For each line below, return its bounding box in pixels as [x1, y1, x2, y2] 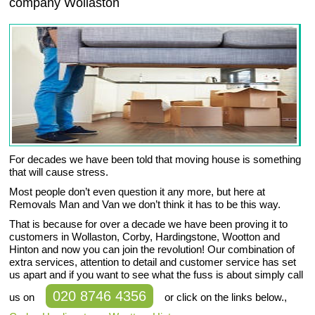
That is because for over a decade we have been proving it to [9, 218, 288, 231]
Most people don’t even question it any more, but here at [9, 186, 266, 198]
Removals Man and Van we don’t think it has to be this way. [9, 198, 281, 211]
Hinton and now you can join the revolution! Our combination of [9, 243, 295, 256]
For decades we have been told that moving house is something [9, 153, 302, 166]
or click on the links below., [162, 291, 288, 304]
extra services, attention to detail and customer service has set [9, 256, 297, 269]
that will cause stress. [9, 166, 109, 179]
